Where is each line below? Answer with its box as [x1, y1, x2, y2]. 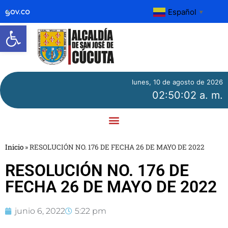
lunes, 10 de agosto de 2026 [132, 77, 223, 86]
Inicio [5, 142, 23, 152]
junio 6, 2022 [15, 206, 65, 216]
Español [168, 7, 197, 17]
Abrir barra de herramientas [5, 20, 219, 40]
